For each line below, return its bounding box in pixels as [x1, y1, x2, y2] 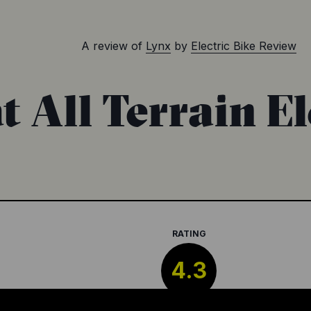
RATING [171, 228, 206, 239]
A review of [81, 39, 142, 53]
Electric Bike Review [191, 39, 296, 53]
